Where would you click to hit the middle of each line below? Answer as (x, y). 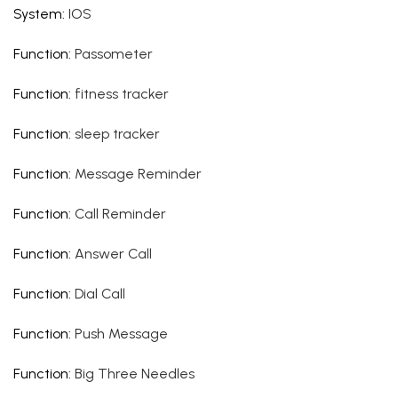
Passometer (114, 54)
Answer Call (113, 254)
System (38, 14)
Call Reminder (120, 214)
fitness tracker (122, 94)
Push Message (121, 334)
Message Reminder (138, 174)
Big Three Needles (135, 374)
